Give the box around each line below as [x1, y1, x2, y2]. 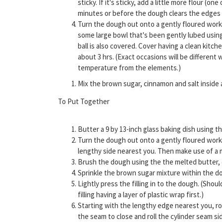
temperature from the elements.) [78, 62, 181, 72]
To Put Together [58, 96, 110, 106]
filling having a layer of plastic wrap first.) [78, 189, 204, 199]
